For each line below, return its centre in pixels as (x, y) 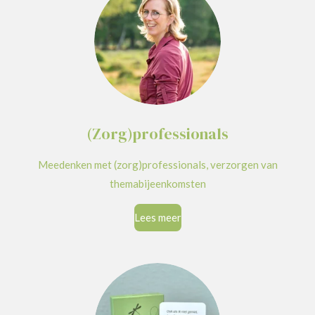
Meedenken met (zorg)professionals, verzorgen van (157, 164)
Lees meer (157, 218)
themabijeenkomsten (157, 183)
